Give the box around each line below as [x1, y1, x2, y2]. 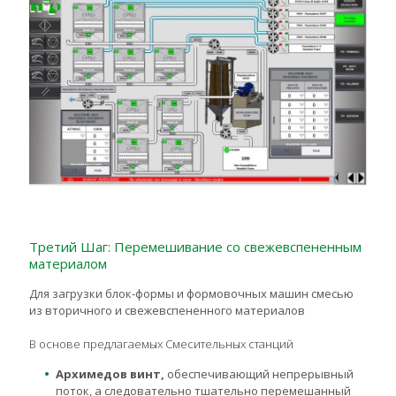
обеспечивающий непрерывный [164, 366, 354, 383]
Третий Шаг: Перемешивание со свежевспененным [29, 238, 362, 256]
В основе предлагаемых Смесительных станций [29, 336, 293, 353]
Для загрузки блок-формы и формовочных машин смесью [29, 286, 354, 302]
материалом [29, 255, 107, 273]
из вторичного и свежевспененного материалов [29, 302, 305, 319]
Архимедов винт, [56, 366, 164, 383]
